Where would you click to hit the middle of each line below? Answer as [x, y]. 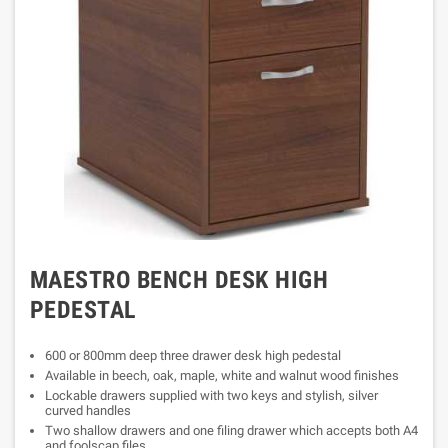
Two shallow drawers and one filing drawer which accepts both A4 [231, 430]
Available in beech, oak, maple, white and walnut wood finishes [222, 375]
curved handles [88, 410]
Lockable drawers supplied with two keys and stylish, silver [211, 395]
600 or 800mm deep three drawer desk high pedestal [193, 355]
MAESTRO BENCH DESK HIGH [179, 280]
